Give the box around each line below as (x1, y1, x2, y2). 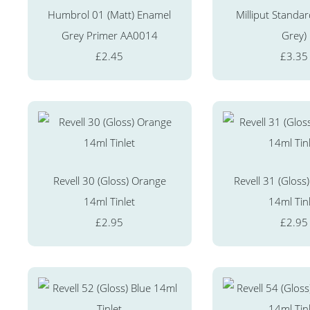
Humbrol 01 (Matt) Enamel (48, 7, 172, 21)
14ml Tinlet (84, 194, 136, 208)
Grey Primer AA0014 (61, 28, 158, 42)
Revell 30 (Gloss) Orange (53, 173, 166, 188)
